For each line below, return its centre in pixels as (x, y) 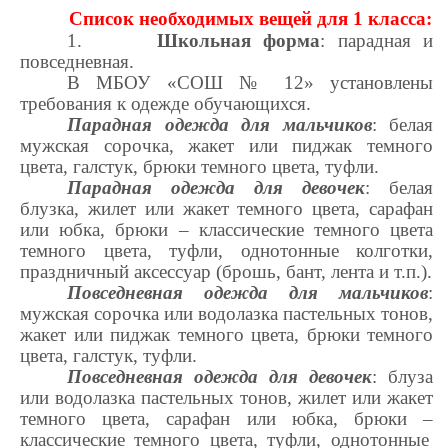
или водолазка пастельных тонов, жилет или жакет (226, 397)
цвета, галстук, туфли (106, 355)
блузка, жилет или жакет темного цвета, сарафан (226, 208)
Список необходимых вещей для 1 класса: (250, 18)
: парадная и (377, 40)
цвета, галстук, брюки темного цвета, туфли (197, 166)
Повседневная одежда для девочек (220, 376)
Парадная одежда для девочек (216, 187)
